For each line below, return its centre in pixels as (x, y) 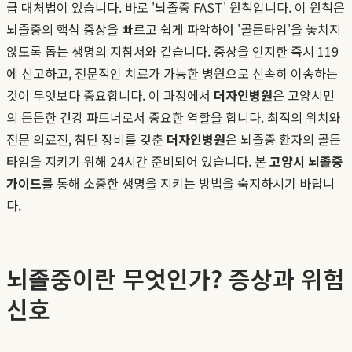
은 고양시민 (304, 95)
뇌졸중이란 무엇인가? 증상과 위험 (176, 278)
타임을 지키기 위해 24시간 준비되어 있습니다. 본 (138, 161)
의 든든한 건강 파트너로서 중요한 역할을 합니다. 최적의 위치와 (174, 117)
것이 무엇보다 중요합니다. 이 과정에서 (110, 95)
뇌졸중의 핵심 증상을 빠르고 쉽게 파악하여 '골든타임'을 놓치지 (174, 29)
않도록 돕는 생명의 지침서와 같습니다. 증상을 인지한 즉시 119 (172, 51)
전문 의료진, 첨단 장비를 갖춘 (86, 139)
